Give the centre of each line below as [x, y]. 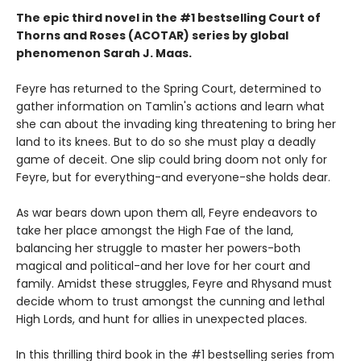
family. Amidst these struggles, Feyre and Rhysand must [174, 284]
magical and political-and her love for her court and [163, 266]
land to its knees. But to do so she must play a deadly [166, 142]
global [269, 36]
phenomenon [60, 54]
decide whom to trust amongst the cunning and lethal [170, 302]
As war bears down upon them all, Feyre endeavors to [167, 213]
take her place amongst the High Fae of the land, [155, 231]
